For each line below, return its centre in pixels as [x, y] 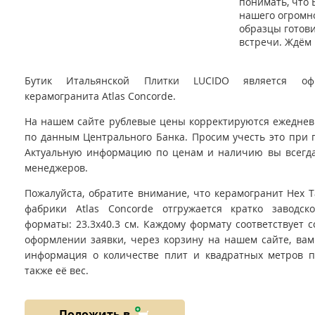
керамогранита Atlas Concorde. [100, 96]
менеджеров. [56, 167]
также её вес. [57, 270]
